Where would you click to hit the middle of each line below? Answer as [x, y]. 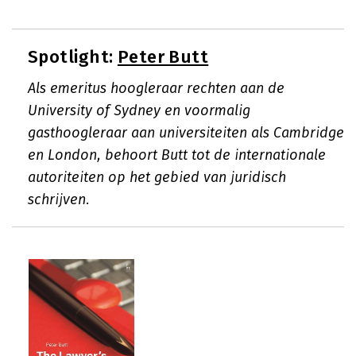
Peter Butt [163, 57]
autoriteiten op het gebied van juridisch [157, 177]
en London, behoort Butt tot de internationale [177, 155]
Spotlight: [73, 57]
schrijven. [59, 199]
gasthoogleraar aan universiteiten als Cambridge [186, 133]
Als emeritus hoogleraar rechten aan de [156, 88]
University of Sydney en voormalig [139, 110]
